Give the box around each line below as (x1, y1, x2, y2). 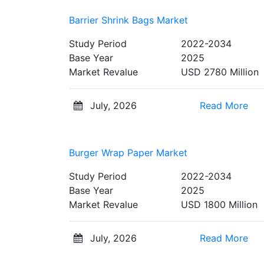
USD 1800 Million (181, 198, 258, 210)
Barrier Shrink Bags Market (69, 14, 188, 26)
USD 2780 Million (181, 65, 259, 78)
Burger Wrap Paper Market (69, 146, 187, 159)
